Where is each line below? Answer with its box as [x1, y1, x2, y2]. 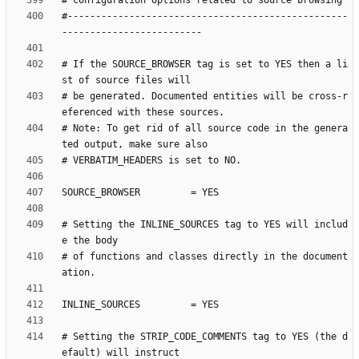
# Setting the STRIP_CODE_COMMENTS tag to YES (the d [62, 331, 348, 343]
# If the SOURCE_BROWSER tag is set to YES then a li [62, 58, 348, 71]
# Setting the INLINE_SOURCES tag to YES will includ [62, 219, 348, 231]
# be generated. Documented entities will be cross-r [62, 91, 348, 103]
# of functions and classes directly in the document [62, 251, 348, 263]
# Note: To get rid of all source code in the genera [62, 123, 348, 135]
